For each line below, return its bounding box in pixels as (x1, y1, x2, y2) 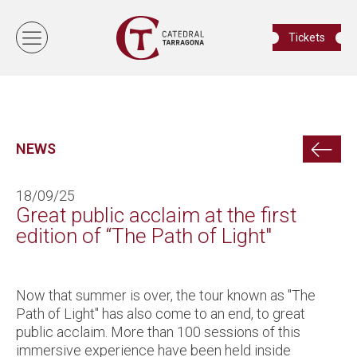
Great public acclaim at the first (16, 202, 296, 227)
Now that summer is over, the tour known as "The (16, 286, 316, 304)
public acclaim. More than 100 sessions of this (16, 323, 300, 340)
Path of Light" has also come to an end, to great (16, 304, 305, 322)
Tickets (288, 31, 325, 45)
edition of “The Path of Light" (16, 223, 272, 248)
